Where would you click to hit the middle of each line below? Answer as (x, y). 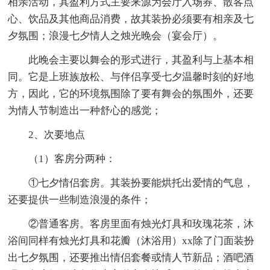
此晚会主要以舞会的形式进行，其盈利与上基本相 (141, 60)
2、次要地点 (57, 135)
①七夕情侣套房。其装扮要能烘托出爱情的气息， (141, 183)
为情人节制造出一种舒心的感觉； (85, 111)
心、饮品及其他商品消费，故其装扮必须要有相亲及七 (131, 19)
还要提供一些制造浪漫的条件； (80, 200)
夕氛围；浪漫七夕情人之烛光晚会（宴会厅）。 (116, 36)
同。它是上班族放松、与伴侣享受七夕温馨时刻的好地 (131, 77)
